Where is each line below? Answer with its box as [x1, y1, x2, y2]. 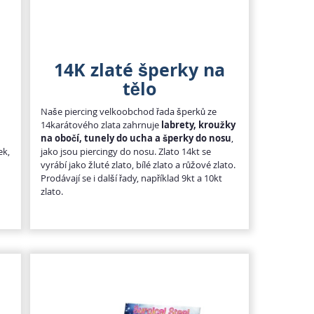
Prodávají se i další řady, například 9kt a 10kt [40, 171, 222, 184]
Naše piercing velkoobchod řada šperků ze [40, 104, 217, 118]
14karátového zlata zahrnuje [40, 118, 161, 131]
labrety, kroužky [161, 118, 235, 131]
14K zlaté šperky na [53, 57, 225, 82]
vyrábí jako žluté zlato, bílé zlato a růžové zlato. [40, 158, 235, 171]
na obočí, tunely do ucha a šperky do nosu [40, 131, 231, 144]
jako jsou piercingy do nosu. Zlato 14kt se [40, 144, 211, 158]
